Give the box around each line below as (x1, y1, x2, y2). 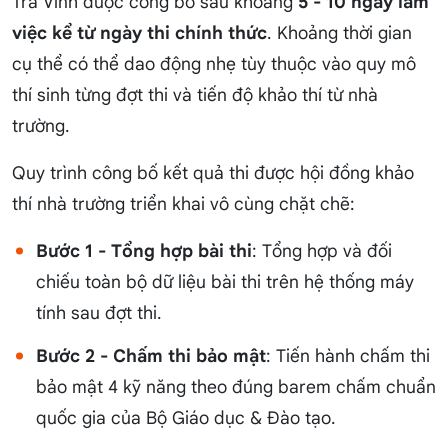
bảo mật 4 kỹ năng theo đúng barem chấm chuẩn (36, 376, 436, 399)
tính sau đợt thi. (36, 302, 162, 325)
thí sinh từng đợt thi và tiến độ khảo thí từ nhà (12, 84, 378, 107)
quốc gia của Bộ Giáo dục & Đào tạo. (36, 407, 336, 430)
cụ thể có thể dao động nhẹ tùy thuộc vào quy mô (12, 53, 416, 76)
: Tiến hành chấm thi (266, 345, 430, 368)
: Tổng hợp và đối (252, 240, 392, 263)
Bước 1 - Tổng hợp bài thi (36, 240, 252, 263)
